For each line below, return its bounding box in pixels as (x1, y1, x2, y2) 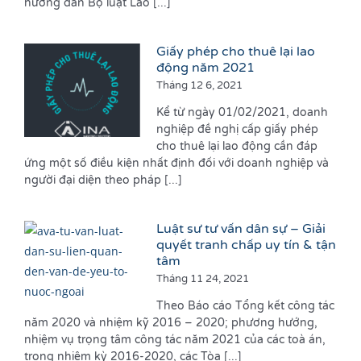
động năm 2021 (156, 60, 255, 77)
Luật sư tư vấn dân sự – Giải (156, 221, 326, 238)
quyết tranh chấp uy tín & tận (156, 237, 336, 254)
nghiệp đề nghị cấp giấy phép (156, 122, 318, 137)
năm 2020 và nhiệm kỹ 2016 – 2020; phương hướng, (23, 316, 317, 330)
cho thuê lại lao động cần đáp (156, 139, 317, 154)
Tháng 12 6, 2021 (156, 79, 243, 93)
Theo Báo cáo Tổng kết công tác (156, 299, 334, 313)
